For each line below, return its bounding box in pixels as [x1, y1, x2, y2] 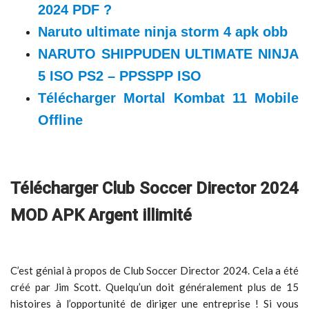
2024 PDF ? [38, 2, 112, 17]
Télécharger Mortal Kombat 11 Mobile [38, 90, 299, 106]
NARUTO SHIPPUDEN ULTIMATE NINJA [38, 46, 299, 61]
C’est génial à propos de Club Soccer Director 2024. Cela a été [10, 264, 299, 277]
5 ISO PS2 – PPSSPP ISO [38, 68, 201, 83]
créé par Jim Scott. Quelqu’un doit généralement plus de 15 [10, 281, 299, 293]
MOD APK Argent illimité [10, 206, 192, 225]
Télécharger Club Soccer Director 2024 [10, 179, 299, 198]
